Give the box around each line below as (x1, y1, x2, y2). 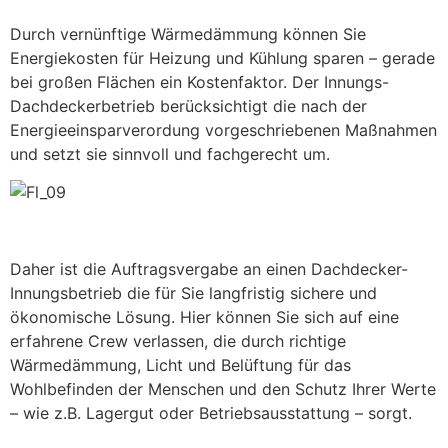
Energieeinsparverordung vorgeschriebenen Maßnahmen (10, 119, 437, 140)
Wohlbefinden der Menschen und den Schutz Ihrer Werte (10, 378, 436, 399)
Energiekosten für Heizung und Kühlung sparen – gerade (10, 47, 435, 68)
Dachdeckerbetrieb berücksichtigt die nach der (10, 95, 367, 116)
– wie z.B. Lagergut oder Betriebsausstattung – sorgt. (10, 402, 412, 423)
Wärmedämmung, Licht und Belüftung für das (10, 354, 351, 375)
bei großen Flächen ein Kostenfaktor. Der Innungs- (10, 71, 389, 92)
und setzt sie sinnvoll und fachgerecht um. (10, 143, 330, 164)
